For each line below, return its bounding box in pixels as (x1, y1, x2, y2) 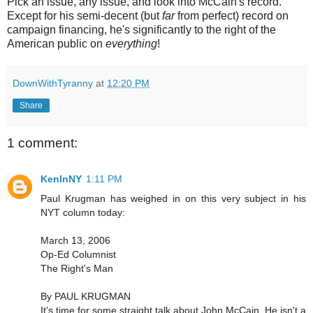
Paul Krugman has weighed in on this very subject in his (41, 193, 306, 205)
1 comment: (7, 135, 78, 150)
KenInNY (41, 173, 82, 185)
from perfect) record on (175, 9, 289, 22)
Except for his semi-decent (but (7, 9, 162, 22)
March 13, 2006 (41, 235, 110, 247)
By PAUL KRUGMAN (41, 291, 131, 303)
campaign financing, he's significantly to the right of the (7, 23, 276, 36)
